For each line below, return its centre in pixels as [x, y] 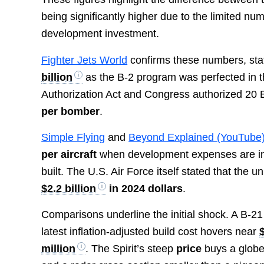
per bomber [71, 111]
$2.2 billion [69, 188]
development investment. [100, 34]
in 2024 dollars [145, 188]
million [59, 249]
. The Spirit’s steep [131, 249]
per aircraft [69, 154]
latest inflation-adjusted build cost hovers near [151, 232]
